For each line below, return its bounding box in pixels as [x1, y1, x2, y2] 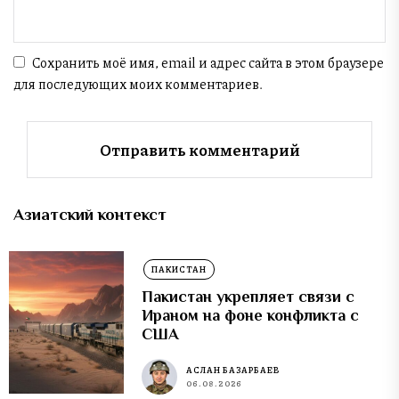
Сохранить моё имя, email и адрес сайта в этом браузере [32, 53, 384, 73]
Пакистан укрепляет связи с [142, 288, 355, 306]
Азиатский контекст [13, 205, 167, 224]
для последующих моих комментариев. [13, 74, 263, 94]
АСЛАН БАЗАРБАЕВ [186, 363, 280, 376]
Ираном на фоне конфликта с [142, 306, 360, 325]
